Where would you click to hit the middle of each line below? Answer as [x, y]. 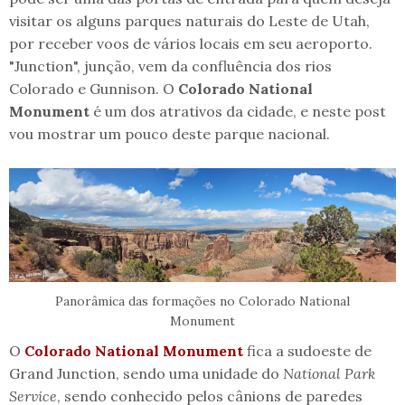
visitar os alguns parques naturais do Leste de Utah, [189, 20]
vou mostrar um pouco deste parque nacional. [170, 133]
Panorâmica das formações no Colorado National [202, 301]
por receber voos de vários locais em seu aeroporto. [191, 43]
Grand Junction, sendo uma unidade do [146, 373]
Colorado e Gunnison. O [94, 88]
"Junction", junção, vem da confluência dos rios [170, 66]
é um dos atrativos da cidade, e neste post [240, 111]
